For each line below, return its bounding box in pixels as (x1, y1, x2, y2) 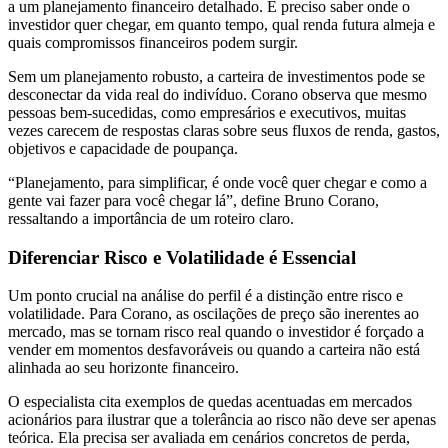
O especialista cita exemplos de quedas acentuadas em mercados (8, 393, 412, 411)
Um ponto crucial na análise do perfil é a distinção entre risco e (8, 287, 403, 305)
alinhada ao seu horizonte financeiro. (8, 359, 239, 377)
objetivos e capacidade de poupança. (8, 139, 238, 157)
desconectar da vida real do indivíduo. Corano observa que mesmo (8, 85, 427, 103)
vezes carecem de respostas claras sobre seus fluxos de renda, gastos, (8, 121, 440, 139)
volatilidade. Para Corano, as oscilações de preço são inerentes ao (8, 305, 419, 323)
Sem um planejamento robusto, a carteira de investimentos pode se (8, 67, 425, 85)
